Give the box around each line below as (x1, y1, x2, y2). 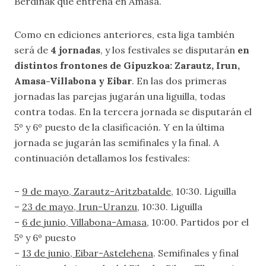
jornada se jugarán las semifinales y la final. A (14, 137, 219, 148)
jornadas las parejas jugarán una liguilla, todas (14, 90, 226, 102)
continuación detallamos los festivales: (14, 152, 190, 164)
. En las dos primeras (132, 75, 227, 87)
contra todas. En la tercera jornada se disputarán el (14, 106, 252, 118)
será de (14, 44, 50, 56)
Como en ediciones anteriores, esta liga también (14, 28, 235, 40)
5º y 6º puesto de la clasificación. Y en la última (14, 121, 224, 133)
